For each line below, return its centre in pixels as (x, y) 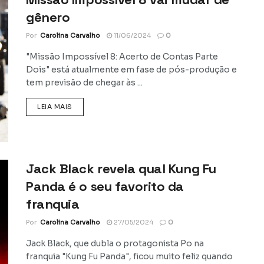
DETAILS (86, 106)
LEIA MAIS (55, 106)
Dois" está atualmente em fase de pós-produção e (131, 69)
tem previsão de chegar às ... (84, 82)
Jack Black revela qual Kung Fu (121, 168)
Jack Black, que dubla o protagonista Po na (115, 243)
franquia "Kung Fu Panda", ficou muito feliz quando (129, 256)
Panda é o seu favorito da (105, 186)
